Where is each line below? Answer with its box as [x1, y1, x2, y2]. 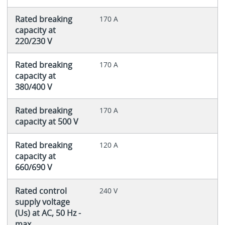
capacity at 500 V [15, 116, 78, 127]
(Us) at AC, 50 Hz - [15, 207, 81, 218]
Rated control [15, 185, 67, 196]
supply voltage [15, 196, 70, 207]
